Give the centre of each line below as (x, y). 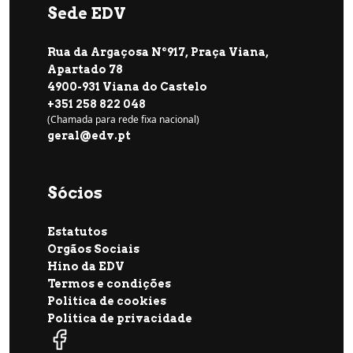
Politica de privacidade (120, 319)
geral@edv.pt (89, 136)
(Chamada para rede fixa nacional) (123, 120)
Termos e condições (109, 284)
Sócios (75, 193)
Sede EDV (87, 14)
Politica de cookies (107, 301)
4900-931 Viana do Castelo (127, 87)
